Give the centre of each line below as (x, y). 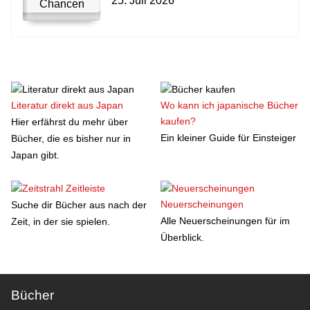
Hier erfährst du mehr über (70, 122)
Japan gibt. (35, 155)
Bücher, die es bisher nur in (71, 138)
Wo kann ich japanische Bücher (230, 105)
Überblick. (183, 237)
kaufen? (179, 121)
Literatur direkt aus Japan (67, 105)
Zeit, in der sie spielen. (61, 221)
